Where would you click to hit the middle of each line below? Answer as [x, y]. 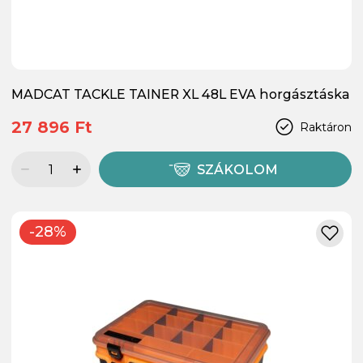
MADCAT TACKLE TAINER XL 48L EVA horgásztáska [181, 95]
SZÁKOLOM [238, 170]
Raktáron [326, 127]
